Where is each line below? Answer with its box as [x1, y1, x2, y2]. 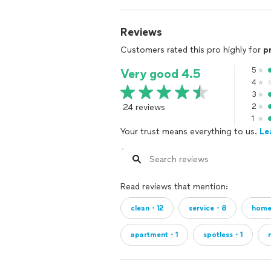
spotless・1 [203, 230, 243, 239]
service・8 [189, 204, 226, 212]
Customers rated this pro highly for [120, 45, 263, 55]
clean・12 [131, 204, 163, 212]
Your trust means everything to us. [120, 126, 260, 137]
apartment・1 [131, 230, 178, 239]
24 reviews [123, 102, 165, 113]
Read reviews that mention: [120, 181, 228, 192]
